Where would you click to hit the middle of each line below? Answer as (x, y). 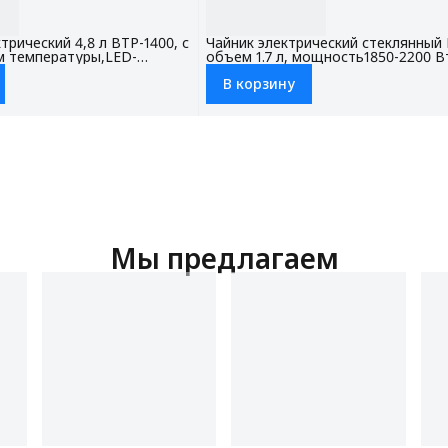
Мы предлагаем (224, 257)
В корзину (258, 83)
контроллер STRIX (267, 70)
